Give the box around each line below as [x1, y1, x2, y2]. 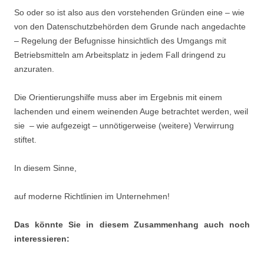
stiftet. [14, 135, 37, 144]
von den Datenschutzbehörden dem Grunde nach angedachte [14, 22, 246, 31]
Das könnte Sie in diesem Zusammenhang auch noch [14, 220, 250, 229]
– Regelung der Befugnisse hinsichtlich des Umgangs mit [14, 36, 226, 45]
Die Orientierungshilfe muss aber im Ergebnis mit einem [14, 93, 222, 102]
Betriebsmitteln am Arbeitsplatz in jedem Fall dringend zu [14, 50, 226, 60]
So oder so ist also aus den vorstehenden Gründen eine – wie [14, 8, 245, 17]
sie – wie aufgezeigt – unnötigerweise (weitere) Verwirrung [14, 121, 234, 130]
